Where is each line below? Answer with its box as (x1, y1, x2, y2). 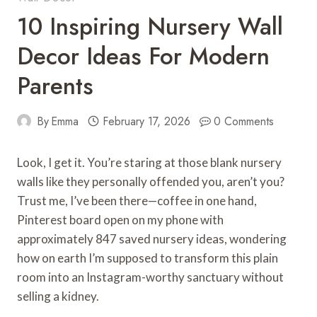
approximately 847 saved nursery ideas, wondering (17, 231, 287, 246)
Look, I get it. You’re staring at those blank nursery (17, 154, 282, 170)
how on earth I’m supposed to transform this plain (17, 250, 278, 265)
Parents (17, 69, 93, 103)
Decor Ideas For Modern (17, 39, 270, 73)
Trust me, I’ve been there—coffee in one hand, (17, 192, 257, 208)
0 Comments (214, 113, 275, 129)
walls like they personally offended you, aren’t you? (17, 173, 284, 189)
